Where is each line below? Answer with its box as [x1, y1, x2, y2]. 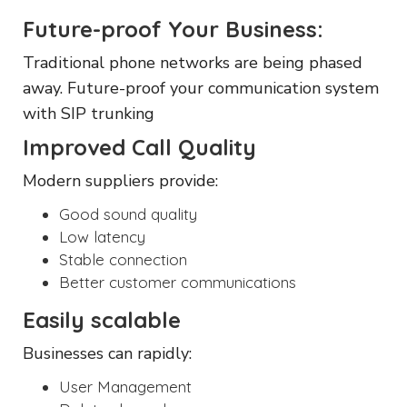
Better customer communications [59, 272, 296, 292]
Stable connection [59, 249, 187, 269]
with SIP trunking [23, 102, 154, 124]
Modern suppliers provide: [23, 169, 218, 192]
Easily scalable [23, 305, 181, 333]
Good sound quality [59, 203, 197, 223]
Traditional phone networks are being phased [23, 51, 362, 74]
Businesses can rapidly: [23, 342, 192, 364]
